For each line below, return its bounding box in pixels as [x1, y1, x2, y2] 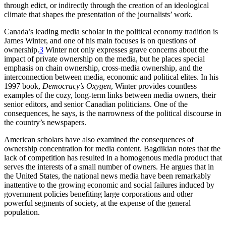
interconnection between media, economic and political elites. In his [4, 72, 218, 81]
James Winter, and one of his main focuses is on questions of [4, 36, 196, 45]
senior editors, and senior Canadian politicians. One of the [4, 99, 188, 108]
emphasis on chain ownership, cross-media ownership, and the [4, 63, 202, 72]
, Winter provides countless [111, 81, 197, 90]
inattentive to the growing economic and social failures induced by [4, 180, 214, 189]
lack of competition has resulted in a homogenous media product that [4, 153, 222, 162]
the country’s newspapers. [4, 118, 86, 127]
